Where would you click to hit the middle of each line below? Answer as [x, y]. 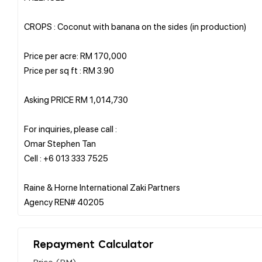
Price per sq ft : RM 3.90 [69, 70]
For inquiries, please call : [70, 128]
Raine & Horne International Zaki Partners [102, 187]
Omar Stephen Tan [60, 143]
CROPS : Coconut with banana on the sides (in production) [135, 26]
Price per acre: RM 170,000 [75, 55]
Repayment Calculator [93, 245]
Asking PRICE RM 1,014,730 [76, 99]
